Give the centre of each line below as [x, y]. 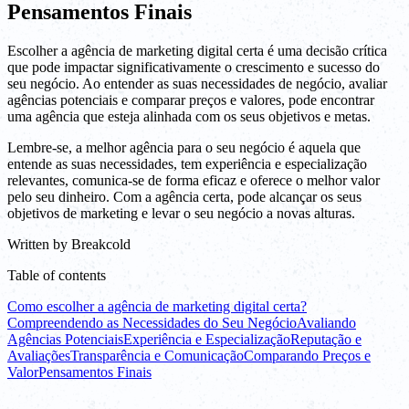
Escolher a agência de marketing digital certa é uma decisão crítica [197, 51]
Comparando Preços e [307, 356]
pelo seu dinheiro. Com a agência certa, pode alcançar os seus [184, 197]
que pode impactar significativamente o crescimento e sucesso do [194, 68]
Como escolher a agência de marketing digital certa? [157, 307]
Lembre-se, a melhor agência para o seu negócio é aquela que [184, 148]
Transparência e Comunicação [157, 356]
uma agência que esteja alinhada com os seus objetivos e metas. [189, 117]
